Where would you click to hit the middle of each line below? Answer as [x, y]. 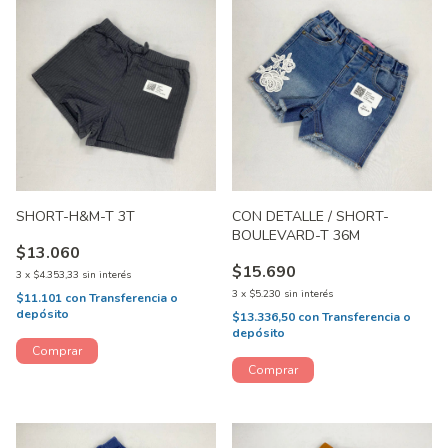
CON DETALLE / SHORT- [310, 217]
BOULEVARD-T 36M [296, 236]
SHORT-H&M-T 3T [76, 217]
